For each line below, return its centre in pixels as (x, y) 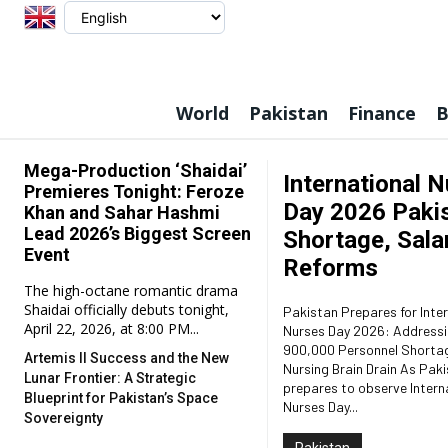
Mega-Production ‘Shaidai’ (135, 170)
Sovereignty (63, 418)
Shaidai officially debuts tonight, (126, 309)
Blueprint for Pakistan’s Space (121, 398)
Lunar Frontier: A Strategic (110, 378)
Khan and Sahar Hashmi (122, 212)
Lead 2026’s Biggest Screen (137, 233)
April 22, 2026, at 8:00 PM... (111, 328)
